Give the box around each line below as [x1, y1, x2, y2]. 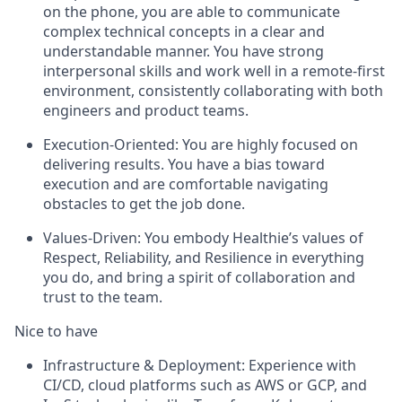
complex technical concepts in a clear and [43, 22, 325, 42]
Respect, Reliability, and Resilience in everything [43, 248, 364, 268]
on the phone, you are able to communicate [43, 2, 340, 22]
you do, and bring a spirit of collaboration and [43, 267, 355, 288]
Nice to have [14, 321, 98, 342]
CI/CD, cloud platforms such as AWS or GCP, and [43, 375, 367, 396]
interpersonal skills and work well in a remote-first [43, 61, 385, 82]
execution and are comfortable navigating [43, 174, 328, 195]
